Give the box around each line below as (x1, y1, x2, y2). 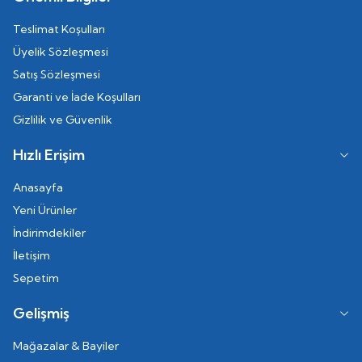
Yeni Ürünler (13, 202, 77, 217)
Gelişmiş (13, 303, 69, 322)
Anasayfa (13, 179, 63, 195)
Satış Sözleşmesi (13, 66, 100, 82)
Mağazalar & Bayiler (13, 338, 119, 353)
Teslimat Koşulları (13, 21, 105, 36)
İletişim (13, 247, 50, 263)
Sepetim (13, 270, 59, 285)
